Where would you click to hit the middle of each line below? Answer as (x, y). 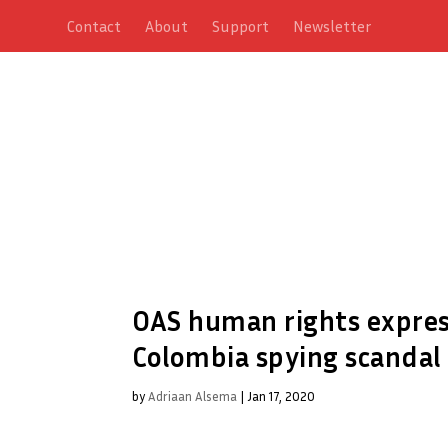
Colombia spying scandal (286, 356)
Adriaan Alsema (192, 395)
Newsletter (332, 26)
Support (241, 26)
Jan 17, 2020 (281, 395)
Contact (94, 26)
